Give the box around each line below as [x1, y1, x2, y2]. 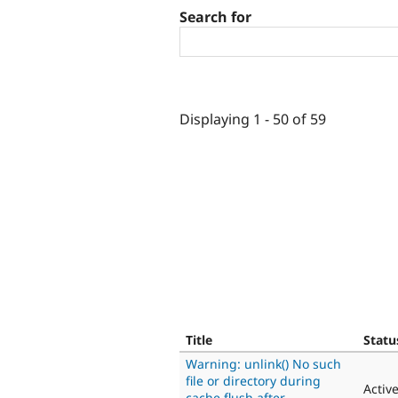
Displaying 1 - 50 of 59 [179, 108, 326, 129]
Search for [179, 7, 251, 28]
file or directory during [186, 371, 321, 389]
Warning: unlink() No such [186, 354, 341, 372]
